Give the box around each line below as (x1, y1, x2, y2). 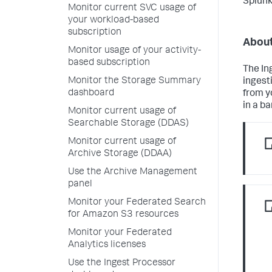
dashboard (68, 89, 114, 98)
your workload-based (68, 16, 159, 25)
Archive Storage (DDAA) (68, 149, 172, 159)
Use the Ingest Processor (68, 259, 175, 268)
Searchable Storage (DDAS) (68, 119, 189, 129)
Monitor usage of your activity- (68, 46, 201, 56)
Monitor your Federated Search (68, 198, 206, 208)
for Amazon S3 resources (68, 210, 178, 220)
